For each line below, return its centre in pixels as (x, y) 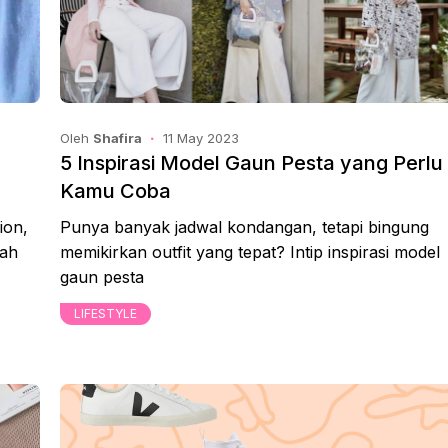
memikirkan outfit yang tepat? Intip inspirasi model (250, 252)
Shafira (117, 138)
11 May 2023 (201, 138)
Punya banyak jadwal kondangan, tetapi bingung (244, 227)
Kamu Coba (115, 191)
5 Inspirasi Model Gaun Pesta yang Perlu (251, 163)
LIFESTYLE (105, 313)
